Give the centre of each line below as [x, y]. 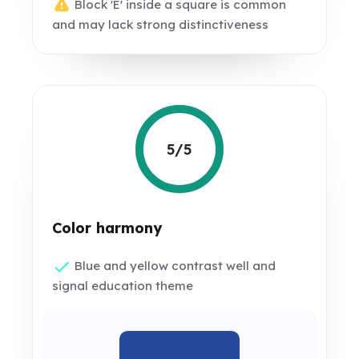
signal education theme [123, 286]
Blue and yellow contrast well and [174, 266]
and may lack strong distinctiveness [161, 25]
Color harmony [107, 228]
